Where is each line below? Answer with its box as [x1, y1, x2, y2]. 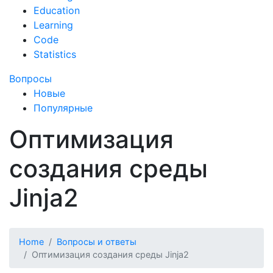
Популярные [34, 102, 93, 114]
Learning [34, 19, 73, 31]
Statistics [34, 48, 76, 60]
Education [34, 4, 80, 16]
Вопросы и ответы [57, 236, 136, 247]
